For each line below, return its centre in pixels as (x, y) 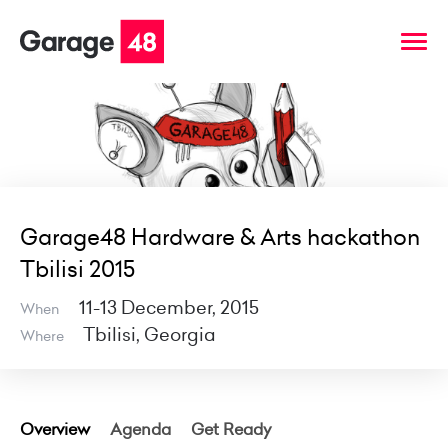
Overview (55, 429)
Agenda (140, 429)
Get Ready (231, 429)
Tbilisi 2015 (77, 269)
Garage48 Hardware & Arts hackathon (220, 237)
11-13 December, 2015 (169, 308)
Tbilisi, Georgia (149, 335)
